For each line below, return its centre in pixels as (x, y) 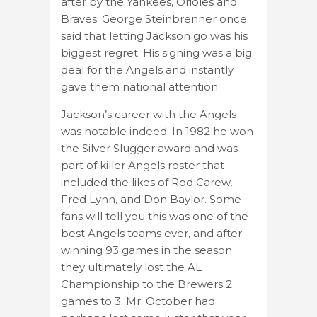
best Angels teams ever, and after (151, 233)
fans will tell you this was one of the (155, 216)
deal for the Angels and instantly (147, 69)
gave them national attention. (140, 86)
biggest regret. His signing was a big (156, 52)
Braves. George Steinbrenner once (154, 18)
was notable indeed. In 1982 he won (157, 131)
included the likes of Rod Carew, (146, 182)
